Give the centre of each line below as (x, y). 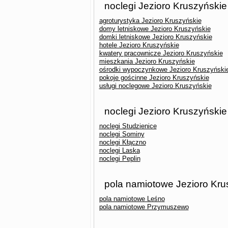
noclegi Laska (119, 150)
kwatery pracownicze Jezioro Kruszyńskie (161, 53)
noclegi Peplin (120, 159)
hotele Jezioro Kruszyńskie (139, 45)
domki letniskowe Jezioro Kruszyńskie (155, 37)
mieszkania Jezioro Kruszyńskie (147, 61)
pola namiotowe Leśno (132, 199)
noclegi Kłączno (122, 142)
